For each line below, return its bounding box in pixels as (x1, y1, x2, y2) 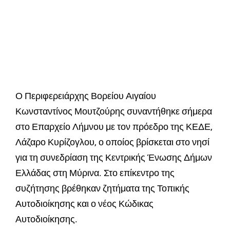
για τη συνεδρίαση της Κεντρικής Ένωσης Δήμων (15, 151, 212, 163)
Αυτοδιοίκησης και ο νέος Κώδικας (15, 198, 154, 209)
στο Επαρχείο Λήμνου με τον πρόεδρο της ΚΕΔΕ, (15, 121, 213, 132)
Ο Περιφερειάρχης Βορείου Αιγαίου (15, 90, 156, 101)
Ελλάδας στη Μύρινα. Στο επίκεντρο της (15, 167, 175, 178)
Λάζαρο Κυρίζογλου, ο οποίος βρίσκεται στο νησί (15, 136, 209, 147)
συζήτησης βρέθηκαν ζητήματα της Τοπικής (15, 182, 189, 194)
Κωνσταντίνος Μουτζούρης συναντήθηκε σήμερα (15, 105, 212, 117)
